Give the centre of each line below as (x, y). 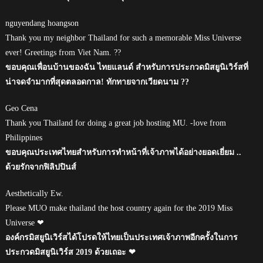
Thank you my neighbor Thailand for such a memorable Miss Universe (123, 38)
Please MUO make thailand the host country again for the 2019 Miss (119, 208)
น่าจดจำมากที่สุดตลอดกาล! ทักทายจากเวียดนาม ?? (97, 82)
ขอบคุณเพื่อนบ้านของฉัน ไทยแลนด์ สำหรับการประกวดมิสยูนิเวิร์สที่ (127, 67)
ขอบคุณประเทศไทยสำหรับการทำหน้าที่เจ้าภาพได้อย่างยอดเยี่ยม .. (123, 152)
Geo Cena (21, 108)
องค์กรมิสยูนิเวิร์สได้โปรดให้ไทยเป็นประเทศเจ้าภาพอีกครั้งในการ (121, 237)
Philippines (23, 137)
